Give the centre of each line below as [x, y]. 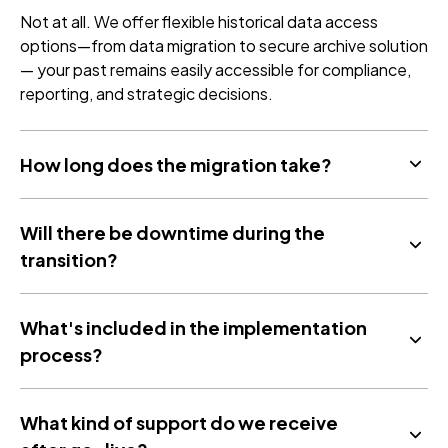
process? [61, 354]
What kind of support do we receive [179, 422]
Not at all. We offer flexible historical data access [199, 21]
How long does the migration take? [176, 164]
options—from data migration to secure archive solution [224, 45]
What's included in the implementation [193, 327]
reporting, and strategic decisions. [146, 93]
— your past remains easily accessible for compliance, [215, 69]
